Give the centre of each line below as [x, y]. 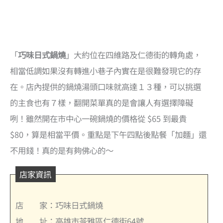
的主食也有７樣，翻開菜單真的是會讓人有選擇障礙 [102, 102]
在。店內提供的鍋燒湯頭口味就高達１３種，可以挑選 [106, 86]
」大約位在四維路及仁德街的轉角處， [133, 55]
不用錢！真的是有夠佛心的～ [62, 150]
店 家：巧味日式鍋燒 [59, 205]
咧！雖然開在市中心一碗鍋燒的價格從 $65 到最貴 [98, 118]
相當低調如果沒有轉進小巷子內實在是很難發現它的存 [106, 70]
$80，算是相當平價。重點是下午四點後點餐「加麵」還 [108, 134]
